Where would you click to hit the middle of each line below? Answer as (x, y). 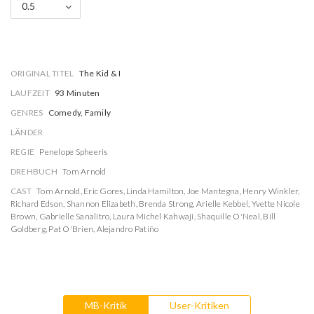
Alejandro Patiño (128, 229)
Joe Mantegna (213, 191)
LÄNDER (27, 132)
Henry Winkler (271, 191)
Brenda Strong (166, 204)
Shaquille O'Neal (228, 216)
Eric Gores (103, 191)
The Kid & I (100, 73)
